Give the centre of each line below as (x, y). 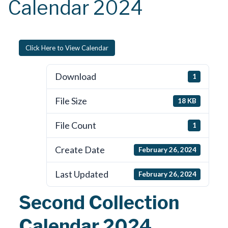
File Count (75, 125)
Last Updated (81, 174)
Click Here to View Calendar (67, 48)
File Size (71, 101)
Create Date (80, 150)
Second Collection (99, 203)
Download (75, 77)
